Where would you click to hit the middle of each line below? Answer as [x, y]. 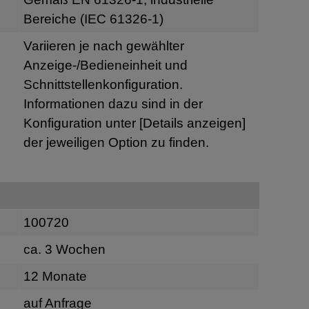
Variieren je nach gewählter [103, 46]
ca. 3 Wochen [64, 250]
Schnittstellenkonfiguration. [103, 84]
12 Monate [55, 277]
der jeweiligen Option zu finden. [116, 142]
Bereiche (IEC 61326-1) [93, 19]
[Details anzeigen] [192, 123]
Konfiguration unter [81, 123]
